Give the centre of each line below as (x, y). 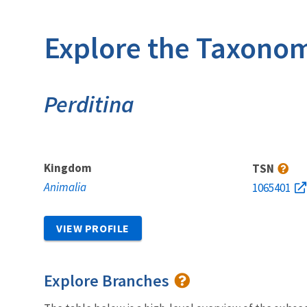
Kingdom (68, 168)
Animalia (65, 187)
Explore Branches (108, 280)
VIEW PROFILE (93, 228)
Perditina (89, 104)
